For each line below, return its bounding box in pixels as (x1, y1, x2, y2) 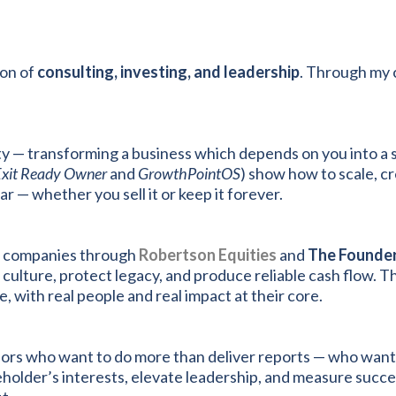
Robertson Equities (139, 245, 277, 264)
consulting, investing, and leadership (37, 62, 300, 81)
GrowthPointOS (138, 164, 240, 183)
